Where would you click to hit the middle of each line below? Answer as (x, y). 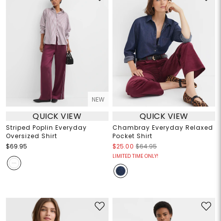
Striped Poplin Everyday (46, 128)
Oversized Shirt (31, 136)
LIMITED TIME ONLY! (135, 156)
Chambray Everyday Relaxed (163, 128)
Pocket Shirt (132, 136)
